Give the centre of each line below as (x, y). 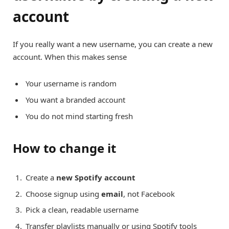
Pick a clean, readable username (82, 210)
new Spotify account (96, 177)
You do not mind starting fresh (79, 116)
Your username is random (71, 84)
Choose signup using (63, 193)
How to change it (64, 148)
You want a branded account (75, 100)
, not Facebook (149, 193)
